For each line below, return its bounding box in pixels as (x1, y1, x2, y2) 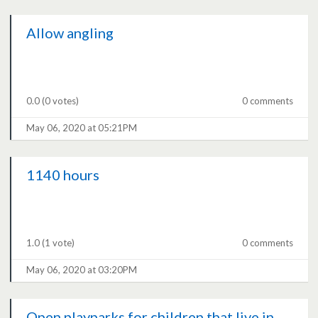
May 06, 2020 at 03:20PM (26, 264, 138, 276)
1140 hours (26, 166, 100, 184)
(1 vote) (42, 237, 75, 249)
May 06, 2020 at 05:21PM (26, 122, 138, 134)
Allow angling (26, 24, 114, 42)
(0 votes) (42, 95, 79, 107)
